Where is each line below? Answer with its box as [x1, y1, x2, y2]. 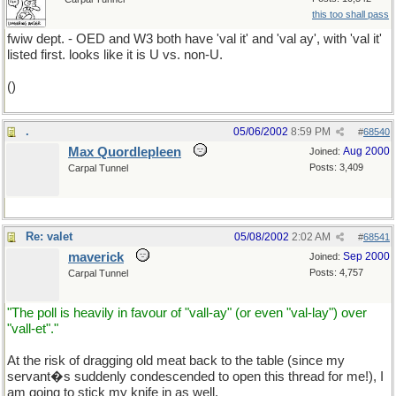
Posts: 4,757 [309, 267, 363, 278]
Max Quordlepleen [68, 145, 181, 159]
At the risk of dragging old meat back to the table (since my [7, 354, 345, 368]
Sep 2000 [343, 250, 390, 263]
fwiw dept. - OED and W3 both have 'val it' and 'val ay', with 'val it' [7, 32, 382, 46]
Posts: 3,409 [309, 162, 363, 172]
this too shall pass [312, 9, 389, 19]
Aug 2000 [343, 145, 390, 157]
